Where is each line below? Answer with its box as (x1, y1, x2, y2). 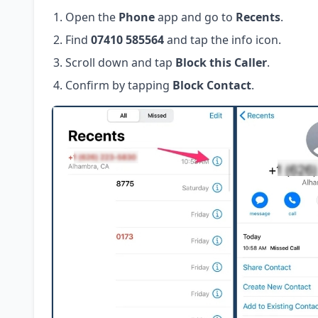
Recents (236, 9, 280, 26)
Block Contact (172, 77, 251, 94)
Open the (65, 9, 119, 26)
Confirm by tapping (65, 77, 172, 94)
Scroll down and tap (65, 55, 175, 71)
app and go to (155, 9, 236, 26)
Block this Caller (175, 55, 267, 71)
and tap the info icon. (164, 32, 281, 48)
